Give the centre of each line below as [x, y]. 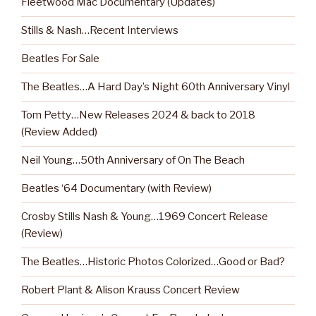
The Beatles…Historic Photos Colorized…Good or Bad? [153, 262]
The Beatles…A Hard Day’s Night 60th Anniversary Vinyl [156, 87]
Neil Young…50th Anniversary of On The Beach [133, 160]
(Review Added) [59, 132]
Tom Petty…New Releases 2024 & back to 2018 [138, 115]
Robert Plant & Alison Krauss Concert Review [130, 290]
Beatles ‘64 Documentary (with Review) [116, 189]
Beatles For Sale [60, 59]
